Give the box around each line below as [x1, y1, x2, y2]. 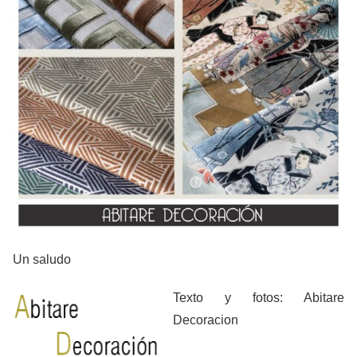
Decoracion [173, 312, 238, 327]
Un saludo [13, 252, 71, 266]
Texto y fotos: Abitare [173, 290, 344, 304]
